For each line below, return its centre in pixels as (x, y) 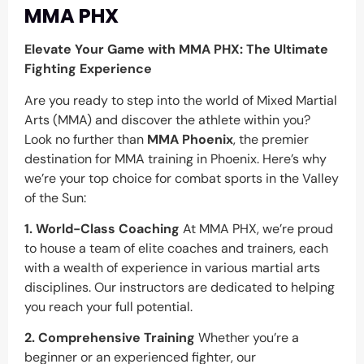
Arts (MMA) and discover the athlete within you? (167, 119)
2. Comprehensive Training (110, 338)
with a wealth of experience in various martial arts (172, 267)
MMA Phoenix (190, 139)
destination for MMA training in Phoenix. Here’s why (175, 158)
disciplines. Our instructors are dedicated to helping (180, 287)
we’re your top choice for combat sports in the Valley (182, 178)
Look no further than (86, 139)
